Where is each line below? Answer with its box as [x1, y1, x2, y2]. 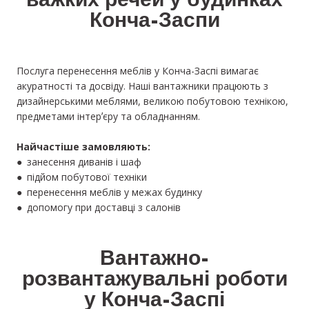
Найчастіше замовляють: [17, 140, 150, 154]
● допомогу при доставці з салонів [17, 201, 181, 215]
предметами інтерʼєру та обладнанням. [17, 110, 200, 123]
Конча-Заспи [89, 12, 220, 32]
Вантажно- [100, 250, 209, 270]
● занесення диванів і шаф [17, 155, 141, 169]
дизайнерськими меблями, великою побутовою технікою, [17, 94, 288, 108]
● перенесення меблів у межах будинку [17, 186, 202, 199]
